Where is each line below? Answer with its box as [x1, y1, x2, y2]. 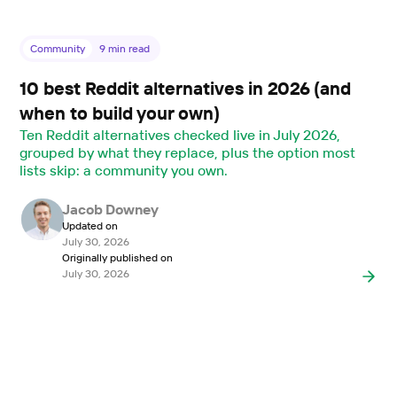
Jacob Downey [61, 199, 160, 218]
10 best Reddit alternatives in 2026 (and [19, 76, 352, 99]
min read [105, 41, 151, 55]
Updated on [61, 218, 118, 232]
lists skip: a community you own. [19, 160, 228, 179]
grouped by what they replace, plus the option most [19, 143, 355, 161]
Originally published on [61, 250, 173, 264]
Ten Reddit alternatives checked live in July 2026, [19, 125, 340, 144]
